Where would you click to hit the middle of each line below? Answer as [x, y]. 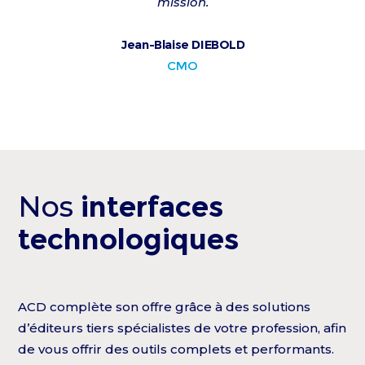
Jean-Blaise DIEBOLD [183, 44]
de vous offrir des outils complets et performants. [176, 349]
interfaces [153, 206]
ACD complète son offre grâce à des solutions [165, 306]
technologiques [129, 239]
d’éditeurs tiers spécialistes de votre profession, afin [182, 328]
